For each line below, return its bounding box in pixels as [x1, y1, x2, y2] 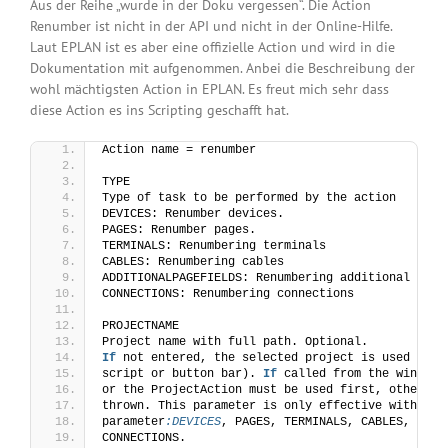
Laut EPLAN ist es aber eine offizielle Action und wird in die [30, 38, 395, 57]
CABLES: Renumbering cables [102, 255, 284, 270]
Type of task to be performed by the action [102, 191, 396, 206]
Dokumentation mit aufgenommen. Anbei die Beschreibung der [30, 59, 415, 78]
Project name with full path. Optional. [102, 335, 368, 350]
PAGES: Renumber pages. [102, 223, 256, 238]
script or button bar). [102, 367, 263, 382]
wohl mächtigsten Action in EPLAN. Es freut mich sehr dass [30, 80, 389, 99]
